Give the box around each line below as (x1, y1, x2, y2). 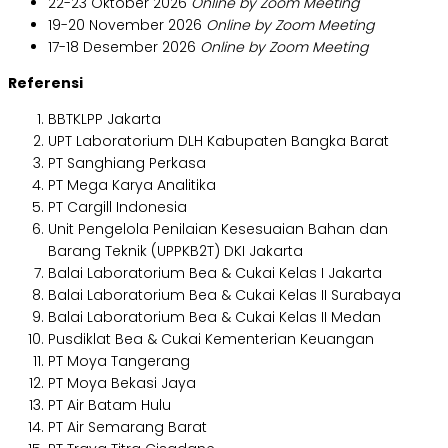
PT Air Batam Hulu (48, 395, 171, 416)
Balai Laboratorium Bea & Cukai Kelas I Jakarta (48, 263, 382, 284)
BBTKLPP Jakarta (48, 109, 161, 130)
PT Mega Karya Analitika (48, 175, 216, 196)
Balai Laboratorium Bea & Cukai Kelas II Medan (48, 307, 381, 328)
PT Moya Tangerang (48, 351, 190, 372)
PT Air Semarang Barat (48, 417, 207, 438)
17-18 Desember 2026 (48, 37, 200, 58)
